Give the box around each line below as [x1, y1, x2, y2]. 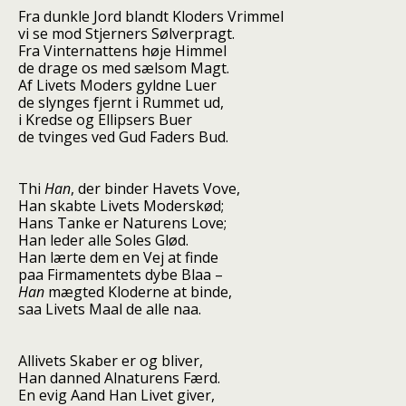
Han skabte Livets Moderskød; [18, 196, 224, 216]
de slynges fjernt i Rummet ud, [18, 92, 224, 112]
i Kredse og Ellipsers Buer [18, 110, 192, 130]
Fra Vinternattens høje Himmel [18, 41, 227, 61]
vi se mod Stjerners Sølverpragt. [18, 24, 235, 43]
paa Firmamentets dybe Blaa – [18, 265, 223, 285]
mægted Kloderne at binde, [44, 282, 232, 302]
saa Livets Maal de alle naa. [18, 299, 201, 319]
